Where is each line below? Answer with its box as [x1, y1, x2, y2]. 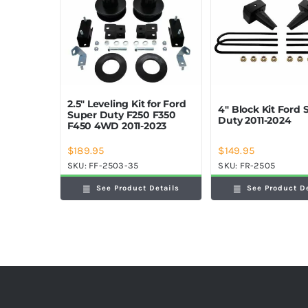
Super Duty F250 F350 [67, 109, 176, 122]
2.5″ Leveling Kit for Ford [67, 98, 186, 111]
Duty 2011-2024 [218, 114, 291, 127]
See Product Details [96, 184, 179, 193]
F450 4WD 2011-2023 [67, 120, 167, 133]
